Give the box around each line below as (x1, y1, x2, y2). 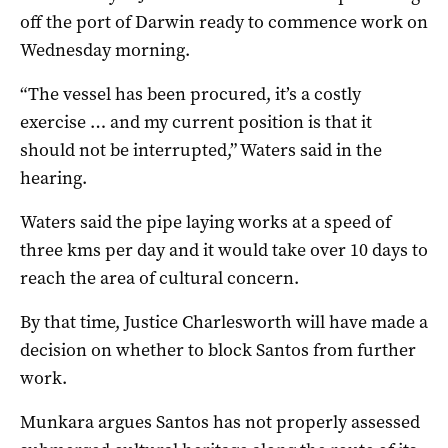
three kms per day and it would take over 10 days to (20, 237, 428, 262)
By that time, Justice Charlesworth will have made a (20, 309, 428, 334)
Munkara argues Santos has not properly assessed (20, 409, 420, 434)
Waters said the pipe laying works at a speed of (20, 209, 391, 234)
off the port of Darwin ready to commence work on (20, 9, 428, 34)
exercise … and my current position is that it (20, 109, 372, 134)
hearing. (20, 165, 87, 190)
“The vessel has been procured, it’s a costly (20, 81, 361, 106)
